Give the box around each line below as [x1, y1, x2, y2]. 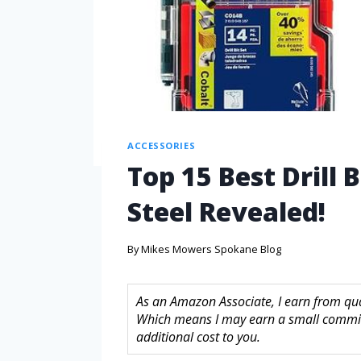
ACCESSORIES [127, 139, 196, 151]
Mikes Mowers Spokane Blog [141, 241, 282, 256]
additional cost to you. [136, 327, 260, 346]
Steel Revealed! [127, 194, 326, 230]
